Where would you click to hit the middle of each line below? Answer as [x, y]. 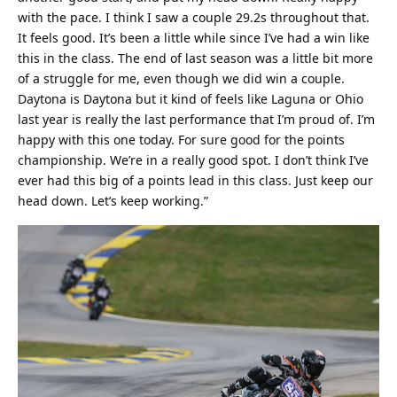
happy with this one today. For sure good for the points [181, 140]
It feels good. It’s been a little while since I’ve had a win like [194, 38]
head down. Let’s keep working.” [113, 201]
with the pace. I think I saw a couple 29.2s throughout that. [194, 18]
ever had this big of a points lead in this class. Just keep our [195, 181]
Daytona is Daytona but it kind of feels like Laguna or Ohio [191, 99]
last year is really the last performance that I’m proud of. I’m [196, 120]
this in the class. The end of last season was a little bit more [195, 58]
